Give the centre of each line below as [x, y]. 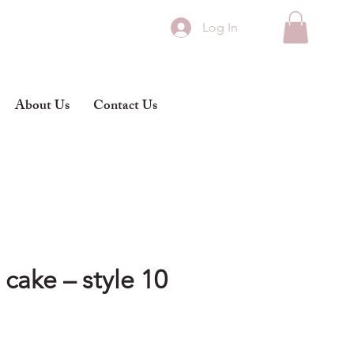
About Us [42, 107]
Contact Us [125, 107]
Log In [220, 27]
